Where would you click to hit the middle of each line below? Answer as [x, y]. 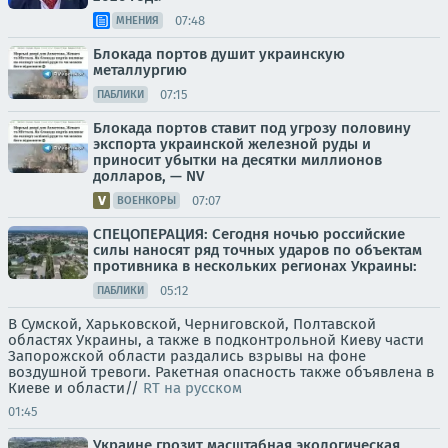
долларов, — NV [148, 176]
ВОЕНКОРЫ [146, 200]
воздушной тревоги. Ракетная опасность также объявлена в [221, 372]
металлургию [140, 70]
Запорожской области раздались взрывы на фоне [187, 356]
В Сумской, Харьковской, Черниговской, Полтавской [192, 324]
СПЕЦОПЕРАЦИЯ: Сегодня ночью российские [249, 234]
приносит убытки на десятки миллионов [237, 160]
